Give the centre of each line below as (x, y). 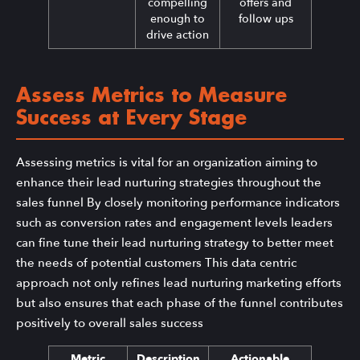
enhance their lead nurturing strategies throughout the (169, 183)
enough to (178, 19)
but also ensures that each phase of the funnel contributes (180, 303)
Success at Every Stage (131, 119)
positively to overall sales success (110, 323)
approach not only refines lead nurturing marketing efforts (179, 283)
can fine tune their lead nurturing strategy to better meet (175, 243)
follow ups (266, 19)
